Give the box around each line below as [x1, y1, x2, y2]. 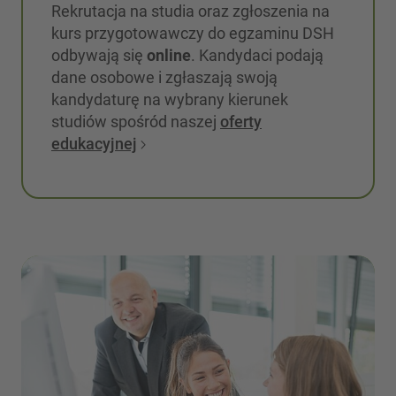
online [147, 46, 191, 65]
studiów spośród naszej [51, 112, 220, 131]
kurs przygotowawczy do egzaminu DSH [51, 24, 334, 42]
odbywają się [51, 46, 147, 65]
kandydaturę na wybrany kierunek [51, 90, 288, 109]
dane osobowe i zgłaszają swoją [51, 68, 278, 87]
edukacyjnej [51, 134, 137, 153]
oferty [220, 112, 262, 131]
